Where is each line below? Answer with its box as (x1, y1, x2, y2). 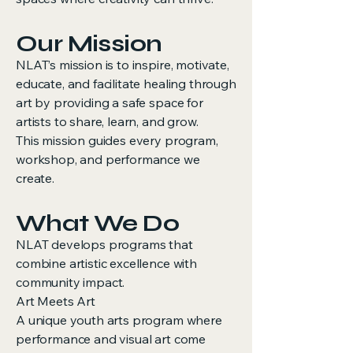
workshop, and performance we (16, 151, 200, 167)
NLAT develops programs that (16, 236, 193, 252)
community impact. (16, 274, 125, 290)
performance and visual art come (16, 331, 206, 347)
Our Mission (16, 29, 162, 58)
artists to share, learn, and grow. (16, 113, 199, 129)
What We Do (16, 209, 179, 237)
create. (16, 170, 54, 186)
